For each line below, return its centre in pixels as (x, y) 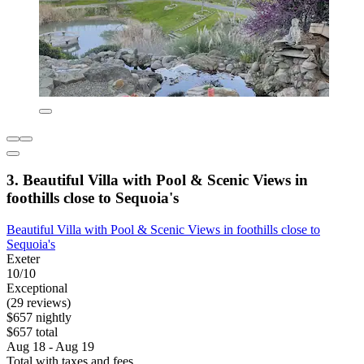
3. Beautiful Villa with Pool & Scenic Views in (157, 180)
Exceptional (37, 288)
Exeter (23, 259)
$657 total (32, 332)
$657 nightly (39, 318)
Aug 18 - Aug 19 (50, 347)
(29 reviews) (39, 303)
